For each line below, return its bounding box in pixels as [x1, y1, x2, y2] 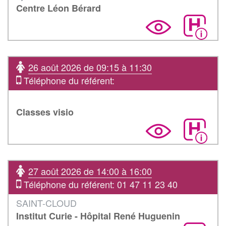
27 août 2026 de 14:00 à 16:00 [28, 164, 152, 178]
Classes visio [16, 105, 74, 119]
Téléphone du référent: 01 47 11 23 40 [21, 177, 178, 191]
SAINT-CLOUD [16, 196, 77, 209]
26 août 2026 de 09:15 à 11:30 [28, 60, 152, 74]
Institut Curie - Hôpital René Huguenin [16, 209, 180, 222]
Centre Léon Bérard [16, 1, 101, 15]
